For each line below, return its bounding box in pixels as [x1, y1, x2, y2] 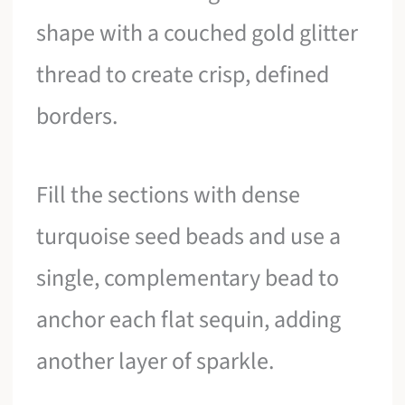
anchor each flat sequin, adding [36, 303, 342, 337]
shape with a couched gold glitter [36, 15, 359, 50]
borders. [36, 99, 118, 133]
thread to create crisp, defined [36, 57, 330, 91]
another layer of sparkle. [36, 344, 275, 379]
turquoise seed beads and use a [36, 220, 342, 254]
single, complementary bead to [36, 261, 340, 296]
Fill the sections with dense [36, 178, 301, 212]
